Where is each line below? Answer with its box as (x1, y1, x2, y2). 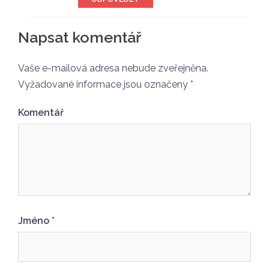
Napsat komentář (18, 28, 141, 46)
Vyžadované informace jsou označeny (18, 79, 190, 90)
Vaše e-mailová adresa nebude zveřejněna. (18, 62, 208, 74)
